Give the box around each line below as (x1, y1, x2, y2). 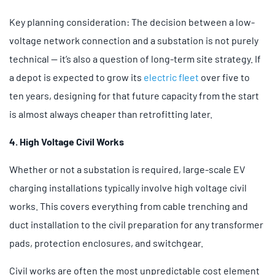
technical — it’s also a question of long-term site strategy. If (9, 52, 261, 64)
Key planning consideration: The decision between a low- (9, 15, 255, 28)
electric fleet (144, 71, 199, 83)
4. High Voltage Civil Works (9, 135, 124, 147)
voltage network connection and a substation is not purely (9, 34, 258, 46)
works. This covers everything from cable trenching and (9, 199, 248, 212)
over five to (199, 71, 250, 83)
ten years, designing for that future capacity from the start (9, 89, 259, 101)
